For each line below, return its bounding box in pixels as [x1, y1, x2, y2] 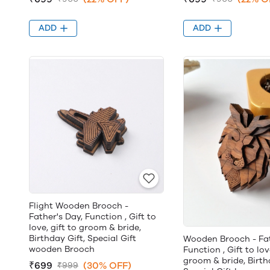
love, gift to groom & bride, [29, 222, 141, 233]
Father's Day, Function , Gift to [29, 212, 156, 222]
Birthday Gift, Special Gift [29, 233, 136, 243]
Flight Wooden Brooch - [29, 201, 128, 211]
